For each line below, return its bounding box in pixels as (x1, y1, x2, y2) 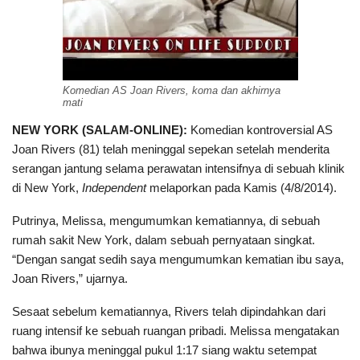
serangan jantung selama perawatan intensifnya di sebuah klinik (12, 162, 345, 175)
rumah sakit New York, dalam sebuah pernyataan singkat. (12, 233, 315, 247)
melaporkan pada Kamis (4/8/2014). (146, 181, 337, 194)
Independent (82, 181, 146, 194)
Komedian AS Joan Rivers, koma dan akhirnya (62, 84, 280, 96)
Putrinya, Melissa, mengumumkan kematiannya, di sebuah (12, 214, 320, 227)
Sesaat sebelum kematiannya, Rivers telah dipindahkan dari (12, 305, 325, 318)
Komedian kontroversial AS (187, 123, 333, 137)
